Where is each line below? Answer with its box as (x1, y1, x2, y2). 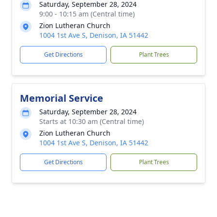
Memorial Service (20, 92, 103, 105)
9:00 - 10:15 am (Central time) (39, 9, 135, 18)
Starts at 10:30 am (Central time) (39, 117, 144, 126)
